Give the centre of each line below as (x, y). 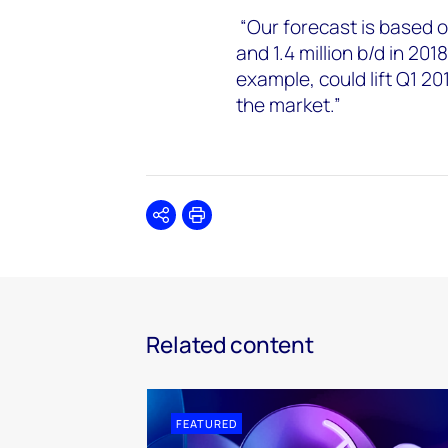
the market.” (288, 104)
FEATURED (206, 423)
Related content (230, 344)
